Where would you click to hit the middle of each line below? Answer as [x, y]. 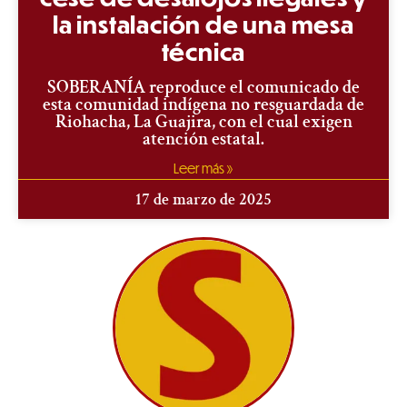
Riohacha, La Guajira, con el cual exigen [203, 121]
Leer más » [203, 168]
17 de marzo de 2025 [203, 199]
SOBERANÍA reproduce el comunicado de [203, 87]
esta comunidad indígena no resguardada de [203, 104]
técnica [203, 51]
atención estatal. [203, 139]
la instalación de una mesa [203, 24]
